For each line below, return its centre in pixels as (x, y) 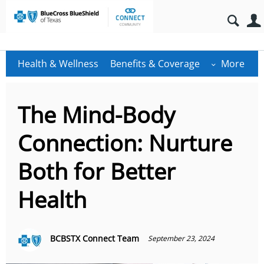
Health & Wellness (58, 64)
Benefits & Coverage (155, 64)
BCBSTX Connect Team (95, 238)
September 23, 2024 (181, 238)
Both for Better (97, 171)
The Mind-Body (96, 114)
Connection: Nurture (125, 143)
